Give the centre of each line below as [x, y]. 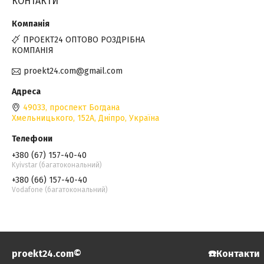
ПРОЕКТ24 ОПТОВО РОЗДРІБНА [84, 39]
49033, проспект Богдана [71, 108]
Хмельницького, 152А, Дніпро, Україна [85, 118]
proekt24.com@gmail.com [73, 71]
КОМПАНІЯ [33, 50]
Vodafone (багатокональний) [60, 189]
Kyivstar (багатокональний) [57, 165]
